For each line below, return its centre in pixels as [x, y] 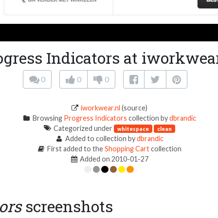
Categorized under [83, 128]
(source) [134, 108]
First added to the [75, 148]
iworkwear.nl [101, 108]
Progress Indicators [95, 118]
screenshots [67, 206]
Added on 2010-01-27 [114, 159]
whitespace [133, 128]
